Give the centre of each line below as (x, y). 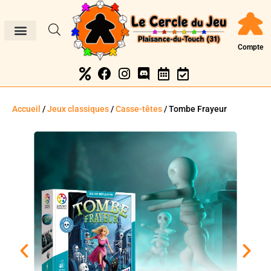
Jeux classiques (78, 109)
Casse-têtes (139, 109)
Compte (251, 47)
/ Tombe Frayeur (194, 109)
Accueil (26, 109)
